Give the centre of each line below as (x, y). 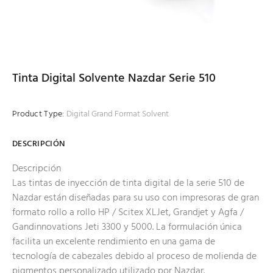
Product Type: (38, 115)
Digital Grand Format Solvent (117, 115)
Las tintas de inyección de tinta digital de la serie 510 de (128, 184)
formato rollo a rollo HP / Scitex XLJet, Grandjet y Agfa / (128, 213)
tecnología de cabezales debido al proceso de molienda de (134, 257)
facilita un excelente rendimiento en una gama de (114, 242)
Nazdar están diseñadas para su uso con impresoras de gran (136, 198)
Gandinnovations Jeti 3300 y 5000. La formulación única (127, 228)
